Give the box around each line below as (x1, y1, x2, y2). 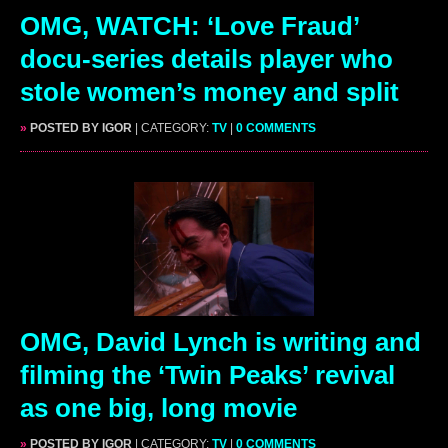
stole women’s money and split (20, 76, 399, 107)
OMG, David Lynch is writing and (20, 326, 421, 357)
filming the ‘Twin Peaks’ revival (20, 359, 395, 390)
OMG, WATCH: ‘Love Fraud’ (20, 10, 359, 41)
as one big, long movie (20, 392, 297, 423)
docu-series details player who (20, 43, 393, 74)
